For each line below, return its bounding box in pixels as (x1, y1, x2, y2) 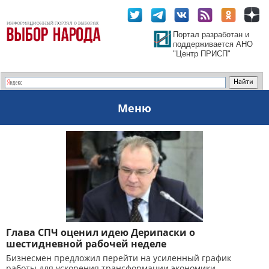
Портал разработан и (173, 30, 249, 39)
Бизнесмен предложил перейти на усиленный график (6, 252, 231, 264)
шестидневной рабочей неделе (6, 237, 166, 250)
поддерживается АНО (173, 40, 253, 49)
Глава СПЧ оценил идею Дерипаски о (6, 226, 195, 239)
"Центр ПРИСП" (173, 49, 231, 58)
